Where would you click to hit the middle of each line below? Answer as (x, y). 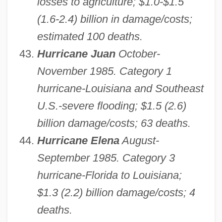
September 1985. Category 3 (106, 158)
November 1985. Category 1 (104, 71)
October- (138, 54)
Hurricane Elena (78, 141)
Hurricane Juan (76, 54)
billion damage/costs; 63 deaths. (114, 123)
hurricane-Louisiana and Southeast (120, 89)
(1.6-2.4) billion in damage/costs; (114, 19)
